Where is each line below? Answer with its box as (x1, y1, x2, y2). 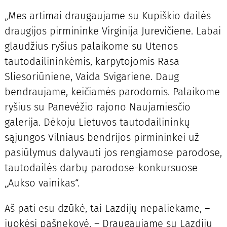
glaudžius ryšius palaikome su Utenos (4, 40, 178, 53)
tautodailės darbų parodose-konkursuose (4, 162, 198, 174)
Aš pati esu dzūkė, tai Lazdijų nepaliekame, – (4, 202, 210, 215)
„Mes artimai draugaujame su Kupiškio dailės (4, 10, 211, 22)
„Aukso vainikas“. (4, 177, 80, 190)
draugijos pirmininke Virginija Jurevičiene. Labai (4, 25, 221, 37)
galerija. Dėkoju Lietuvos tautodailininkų (4, 116, 190, 129)
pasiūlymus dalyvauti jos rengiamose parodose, (4, 146, 222, 159)
